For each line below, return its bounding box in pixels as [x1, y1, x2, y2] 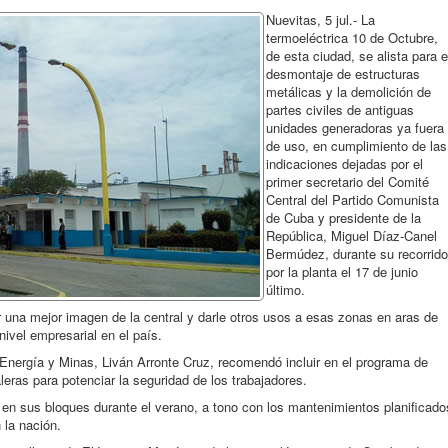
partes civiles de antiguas [266, 100, 414, 119]
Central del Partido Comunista [266, 190, 439, 209]
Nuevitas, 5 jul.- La [266, 10, 375, 29]
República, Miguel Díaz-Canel [266, 226, 437, 245]
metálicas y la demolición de [266, 82, 431, 101]
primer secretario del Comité [266, 172, 429, 191]
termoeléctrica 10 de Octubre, [266, 28, 438, 47]
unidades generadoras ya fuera [266, 118, 444, 137]
